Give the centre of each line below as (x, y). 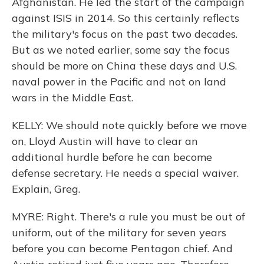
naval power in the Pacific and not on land (119, 82)
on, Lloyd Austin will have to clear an (105, 141)
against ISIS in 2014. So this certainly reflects (126, 18)
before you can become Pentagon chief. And (122, 248)
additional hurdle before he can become (112, 157)
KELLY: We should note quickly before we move (129, 125)
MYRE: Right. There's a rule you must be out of (128, 217)
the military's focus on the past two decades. (125, 34)
